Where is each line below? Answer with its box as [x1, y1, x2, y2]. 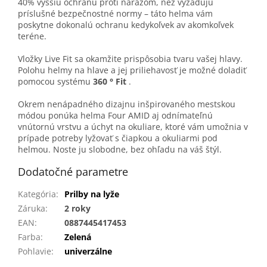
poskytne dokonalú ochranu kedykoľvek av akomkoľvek [18, 19, 234, 31]
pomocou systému [18, 76, 93, 88]
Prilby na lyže [64, 188, 119, 200]
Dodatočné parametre [18, 164, 128, 179]
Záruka [18, 203, 45, 215]
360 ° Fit [93, 76, 126, 88]
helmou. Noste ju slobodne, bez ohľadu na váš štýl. [18, 144, 222, 156]
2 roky [64, 203, 91, 215]
